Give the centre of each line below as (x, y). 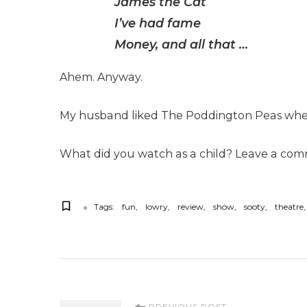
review (191, 207)
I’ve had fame (158, 23)
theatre (289, 207)
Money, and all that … (181, 44)
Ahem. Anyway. (101, 77)
